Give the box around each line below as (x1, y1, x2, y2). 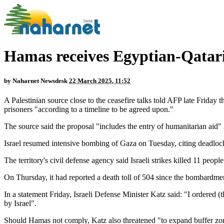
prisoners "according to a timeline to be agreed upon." (4, 104, 173, 113)
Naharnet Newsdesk (12, 76, 67, 84)
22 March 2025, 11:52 (69, 76, 130, 84)
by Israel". (4, 198, 36, 207)
